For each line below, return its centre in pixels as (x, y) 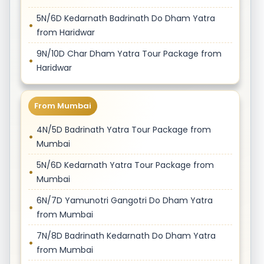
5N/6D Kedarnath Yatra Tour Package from (125, 165)
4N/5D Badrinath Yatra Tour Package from (123, 130)
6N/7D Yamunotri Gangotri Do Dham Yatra (124, 200)
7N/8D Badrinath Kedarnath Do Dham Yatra (126, 236)
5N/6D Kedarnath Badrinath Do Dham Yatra (126, 18)
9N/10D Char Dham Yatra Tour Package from (129, 54)
